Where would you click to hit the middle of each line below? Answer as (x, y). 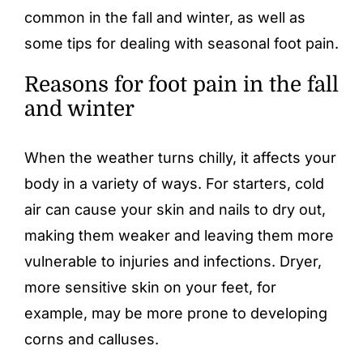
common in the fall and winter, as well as (165, 17)
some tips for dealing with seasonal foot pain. (181, 43)
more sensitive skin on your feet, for (150, 287)
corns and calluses (90, 339)
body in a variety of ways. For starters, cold (174, 183)
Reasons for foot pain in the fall (181, 85)
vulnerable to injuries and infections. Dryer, (173, 261)
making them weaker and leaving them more (179, 235)
